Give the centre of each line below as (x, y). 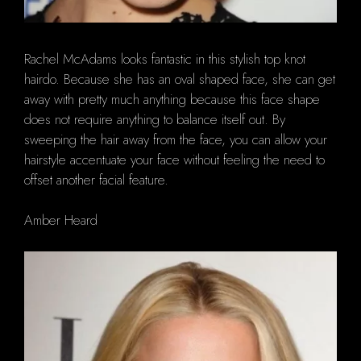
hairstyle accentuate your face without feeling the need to (174, 159)
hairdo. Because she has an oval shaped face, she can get (180, 79)
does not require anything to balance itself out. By (155, 119)
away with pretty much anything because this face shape (172, 99)
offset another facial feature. (96, 179)
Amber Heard (61, 220)
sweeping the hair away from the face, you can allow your (176, 139)
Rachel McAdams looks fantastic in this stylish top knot (165, 58)
